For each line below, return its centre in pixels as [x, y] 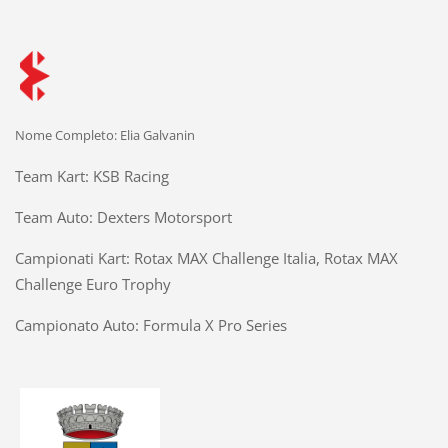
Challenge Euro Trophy [92, 283]
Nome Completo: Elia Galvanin [104, 134]
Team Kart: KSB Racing [91, 175]
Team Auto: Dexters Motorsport [123, 216]
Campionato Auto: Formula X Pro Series [150, 324]
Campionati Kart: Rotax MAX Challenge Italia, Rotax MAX [206, 257]
